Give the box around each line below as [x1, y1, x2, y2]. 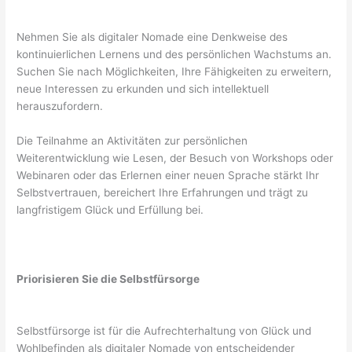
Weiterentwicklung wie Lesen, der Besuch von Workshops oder [16, 152, 334, 165]
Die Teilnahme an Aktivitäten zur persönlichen [16, 134, 248, 148]
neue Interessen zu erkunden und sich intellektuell [16, 82, 269, 96]
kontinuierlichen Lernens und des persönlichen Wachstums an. [16, 48, 332, 61]
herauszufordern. [16, 100, 104, 113]
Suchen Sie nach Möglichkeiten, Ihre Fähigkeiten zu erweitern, [16, 65, 332, 79]
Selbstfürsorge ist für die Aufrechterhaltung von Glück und [16, 324, 312, 337]
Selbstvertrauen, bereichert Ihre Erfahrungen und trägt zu [16, 186, 309, 200]
